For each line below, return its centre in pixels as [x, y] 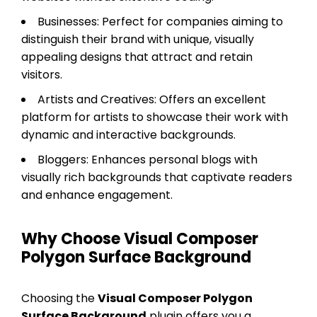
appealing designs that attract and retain [137, 57]
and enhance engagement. [97, 195]
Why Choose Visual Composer [140, 238]
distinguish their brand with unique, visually [138, 39]
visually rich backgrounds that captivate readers [157, 177]
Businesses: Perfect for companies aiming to [160, 21]
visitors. [42, 74]
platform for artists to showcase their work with [155, 117]
